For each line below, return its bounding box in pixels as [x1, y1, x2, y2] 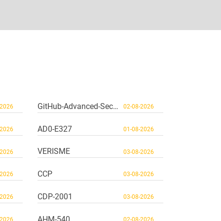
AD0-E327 [37, 124, 72, 134]
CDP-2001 [37, 191, 73, 201]
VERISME [37, 147, 70, 156]
